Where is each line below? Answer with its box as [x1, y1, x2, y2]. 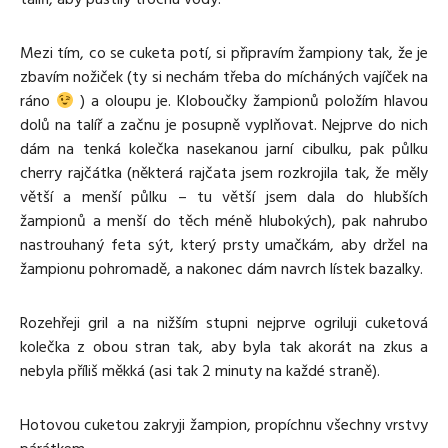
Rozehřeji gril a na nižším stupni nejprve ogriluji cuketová [20, 312, 428, 335]
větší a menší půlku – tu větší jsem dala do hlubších [20, 186, 428, 209]
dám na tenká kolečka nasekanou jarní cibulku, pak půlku [20, 138, 428, 161]
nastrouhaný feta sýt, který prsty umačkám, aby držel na [20, 234, 428, 257]
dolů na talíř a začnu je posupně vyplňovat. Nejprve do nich [20, 114, 428, 137]
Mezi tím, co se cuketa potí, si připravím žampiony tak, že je [20, 42, 428, 65]
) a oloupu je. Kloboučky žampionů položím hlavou [74, 90, 429, 113]
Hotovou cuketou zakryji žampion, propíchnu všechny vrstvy [20, 414, 428, 437]
